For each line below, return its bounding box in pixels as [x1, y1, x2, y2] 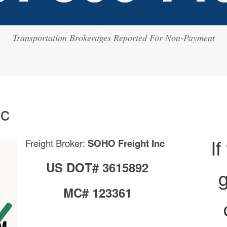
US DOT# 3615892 [46, 159, 148, 176]
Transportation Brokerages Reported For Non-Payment [12, 31, 215, 44]
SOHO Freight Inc [88, 136, 165, 150]
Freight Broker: [25, 136, 88, 150]
